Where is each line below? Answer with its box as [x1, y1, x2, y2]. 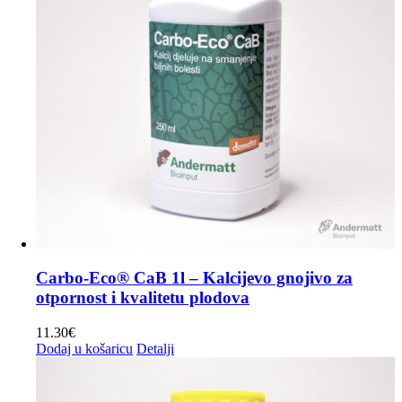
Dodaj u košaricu [36, 340, 133, 356]
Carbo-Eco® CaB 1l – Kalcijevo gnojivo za [36, 268, 353, 288]
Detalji [136, 340, 174, 356]
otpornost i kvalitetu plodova [36, 288, 249, 308]
